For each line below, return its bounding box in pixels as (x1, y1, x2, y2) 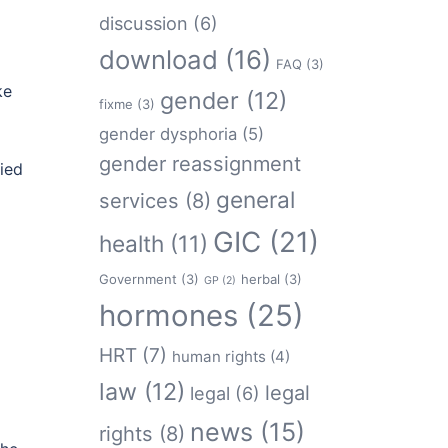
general (215, 186, 295, 213)
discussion (98, 12, 188, 34)
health (98, 230, 164, 257)
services (98, 189, 179, 213)
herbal (240, 271, 280, 287)
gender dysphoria (98, 124, 237, 144)
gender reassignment (98, 152, 301, 176)
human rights (171, 347, 266, 366)
